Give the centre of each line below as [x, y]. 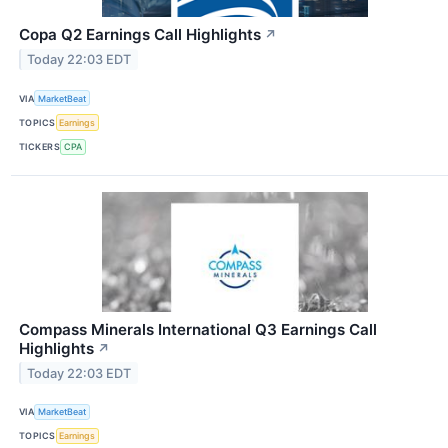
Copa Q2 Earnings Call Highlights [140, 35]
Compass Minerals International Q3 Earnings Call [198, 329]
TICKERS [40, 147]
